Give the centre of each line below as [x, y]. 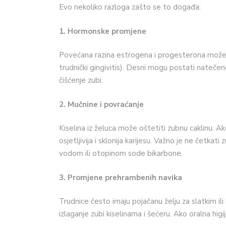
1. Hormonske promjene [103, 31]
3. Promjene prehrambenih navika [121, 177]
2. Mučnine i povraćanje [101, 104]
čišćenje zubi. [81, 80]
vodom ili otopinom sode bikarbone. [121, 154]
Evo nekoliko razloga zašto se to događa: [130, 7]
